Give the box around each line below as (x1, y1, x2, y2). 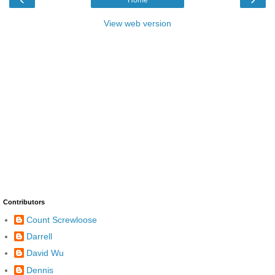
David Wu (26, 248, 64, 258)
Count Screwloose (26, 214, 97, 225)
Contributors (3, 198, 45, 206)
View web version (104, 18, 171, 29)
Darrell (26, 231, 52, 242)
